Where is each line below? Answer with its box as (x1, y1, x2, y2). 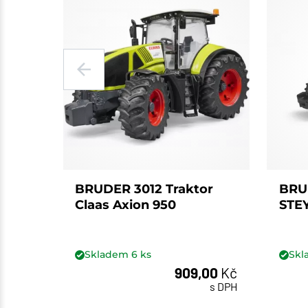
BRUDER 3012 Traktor (75, 181, 214, 197)
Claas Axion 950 (75, 197, 177, 213)
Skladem (85, 248, 132, 261)
